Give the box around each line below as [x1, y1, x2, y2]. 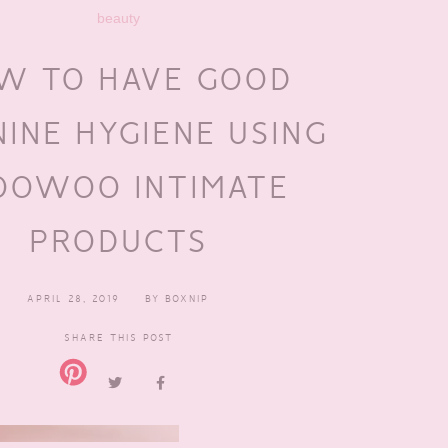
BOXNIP [165, 291, 209, 305]
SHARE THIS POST [63, 330, 173, 344]
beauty [96, 9, 140, 26]
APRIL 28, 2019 [27, 291, 120, 305]
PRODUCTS [28, 219, 208, 261]
